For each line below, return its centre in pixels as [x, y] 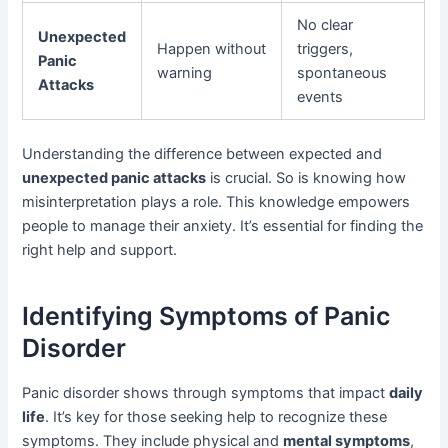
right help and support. [100, 250]
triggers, [325, 49]
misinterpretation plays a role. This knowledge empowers [216, 202]
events [320, 97]
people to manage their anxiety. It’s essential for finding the [223, 226]
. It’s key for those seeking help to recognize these [216, 417]
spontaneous [342, 73]
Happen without [212, 49]
